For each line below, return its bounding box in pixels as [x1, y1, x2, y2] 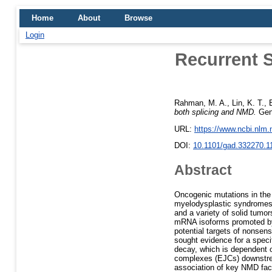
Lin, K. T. [232, 98, 264, 107]
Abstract [174, 161, 232, 178]
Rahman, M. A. [174, 98, 227, 107]
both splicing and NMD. [174, 107, 256, 117]
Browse [124, 13, 152, 22]
